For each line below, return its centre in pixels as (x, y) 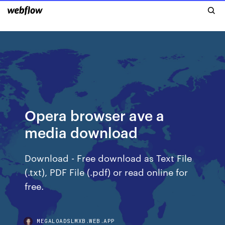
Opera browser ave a (95, 115)
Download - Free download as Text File (108, 157)
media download (81, 132)
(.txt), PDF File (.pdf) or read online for (106, 172)
